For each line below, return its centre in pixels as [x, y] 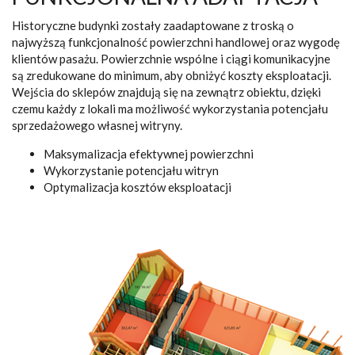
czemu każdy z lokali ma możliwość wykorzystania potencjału [170, 108]
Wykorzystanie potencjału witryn [131, 170]
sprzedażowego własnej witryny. [97, 125]
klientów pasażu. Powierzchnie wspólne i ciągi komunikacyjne [171, 58]
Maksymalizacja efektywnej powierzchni [149, 153]
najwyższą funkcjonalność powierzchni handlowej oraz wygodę [176, 42]
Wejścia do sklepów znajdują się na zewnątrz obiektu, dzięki [166, 92]
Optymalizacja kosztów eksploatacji [137, 187]
